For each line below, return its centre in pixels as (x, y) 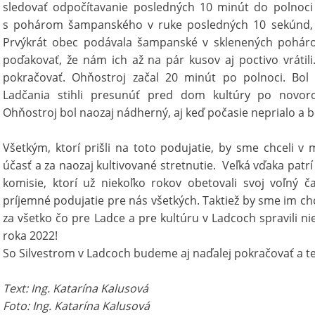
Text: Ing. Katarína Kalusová (76, 288)
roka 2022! (30, 236)
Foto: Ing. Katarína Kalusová (76, 306)
